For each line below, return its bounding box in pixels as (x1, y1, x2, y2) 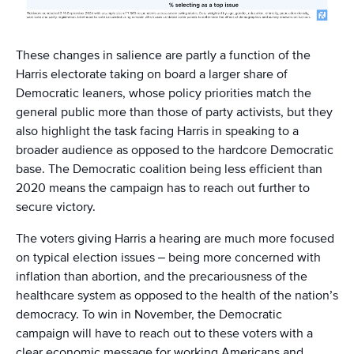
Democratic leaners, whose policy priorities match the (16, 85, 311, 101)
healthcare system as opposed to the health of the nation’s (16, 287, 338, 303)
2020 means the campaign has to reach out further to (16, 179, 310, 196)
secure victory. (16, 198, 96, 215)
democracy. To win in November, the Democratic (16, 306, 282, 322)
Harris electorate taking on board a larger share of (16, 66, 288, 82)
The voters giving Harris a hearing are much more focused (16, 230, 334, 247)
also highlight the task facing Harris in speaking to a (16, 122, 299, 139)
